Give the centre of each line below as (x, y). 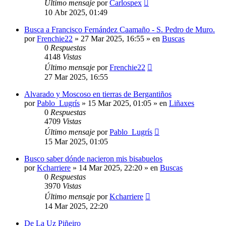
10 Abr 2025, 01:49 (76, 12)
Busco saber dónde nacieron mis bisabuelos (93, 158)
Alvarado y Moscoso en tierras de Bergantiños (98, 94)
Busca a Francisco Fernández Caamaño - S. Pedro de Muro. (120, 29)
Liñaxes (182, 103)
